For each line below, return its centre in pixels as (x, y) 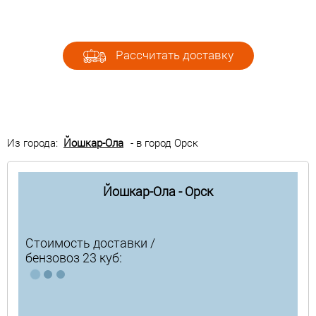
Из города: (35, 143)
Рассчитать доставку (173, 54)
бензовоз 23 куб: (74, 258)
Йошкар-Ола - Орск (158, 192)
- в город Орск (164, 143)
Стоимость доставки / (90, 243)
